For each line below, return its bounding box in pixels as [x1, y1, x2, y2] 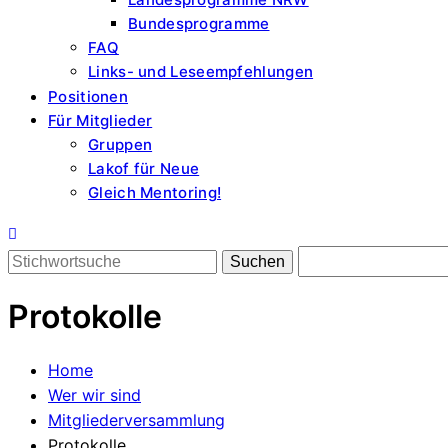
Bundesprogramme [128, 14, 270, 33]
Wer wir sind [48, 384, 141, 405]
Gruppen [88, 135, 153, 154]
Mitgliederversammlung [48, 409, 225, 430]
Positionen [48, 87, 128, 106]
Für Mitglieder [48, 111, 153, 130]
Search [7, 247, 59, 267]
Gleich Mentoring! [88, 183, 222, 202]
